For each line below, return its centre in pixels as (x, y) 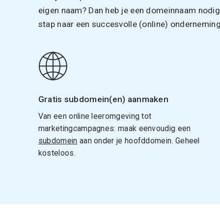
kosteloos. (57, 153)
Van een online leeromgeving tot (95, 116)
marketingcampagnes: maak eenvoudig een (114, 128)
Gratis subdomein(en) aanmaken (103, 99)
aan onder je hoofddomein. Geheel (138, 140)
